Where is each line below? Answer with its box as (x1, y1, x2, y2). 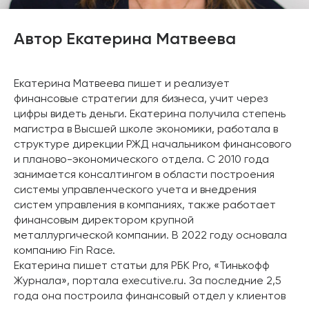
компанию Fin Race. (14, 246, 115, 257)
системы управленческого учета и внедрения (14, 185, 257, 196)
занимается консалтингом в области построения (14, 170, 275, 181)
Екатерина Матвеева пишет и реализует (14, 79, 230, 90)
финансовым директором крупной (14, 215, 194, 226)
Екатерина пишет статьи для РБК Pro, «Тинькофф (14, 261, 270, 272)
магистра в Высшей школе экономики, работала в (14, 124, 278, 135)
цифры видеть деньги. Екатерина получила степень (14, 109, 286, 120)
